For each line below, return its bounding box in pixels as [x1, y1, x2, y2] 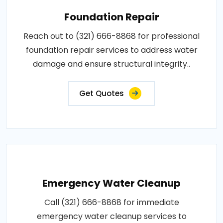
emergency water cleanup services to [36, 210, 187, 222]
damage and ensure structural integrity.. [33, 58, 190, 70]
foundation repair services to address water [25, 44, 198, 56]
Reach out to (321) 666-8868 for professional [23, 30, 200, 42]
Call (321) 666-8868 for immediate [44, 196, 179, 208]
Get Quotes [79, 88, 124, 99]
